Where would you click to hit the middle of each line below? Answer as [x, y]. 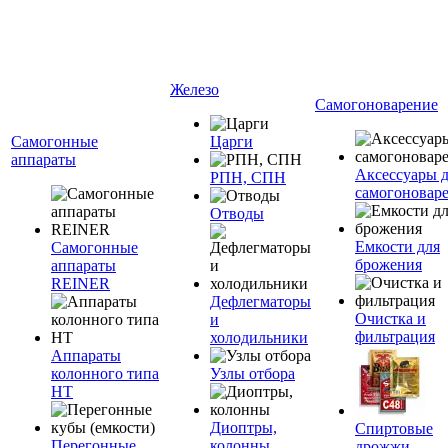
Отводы [237, 213]
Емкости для [397, 246]
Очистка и [390, 318]
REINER [80, 283]
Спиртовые [394, 428]
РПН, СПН [248, 177]
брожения [388, 264]
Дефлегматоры [260, 301]
